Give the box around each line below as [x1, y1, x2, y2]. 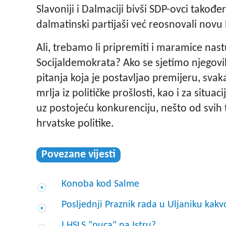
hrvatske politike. [36, 118, 114, 130]
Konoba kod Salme [62, 179, 139, 190]
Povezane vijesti [41, 149, 116, 161]
